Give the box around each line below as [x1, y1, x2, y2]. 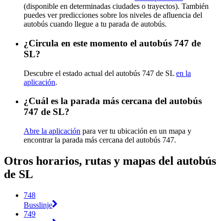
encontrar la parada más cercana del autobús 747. [24, 136, 176, 145]
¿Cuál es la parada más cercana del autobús [24, 96, 202, 107]
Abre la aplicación [24, 127, 80, 136]
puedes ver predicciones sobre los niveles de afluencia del [24, 11, 202, 20]
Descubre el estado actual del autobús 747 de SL [24, 69, 176, 77]
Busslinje [24, 200, 52, 209]
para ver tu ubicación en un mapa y [80, 127, 191, 136]
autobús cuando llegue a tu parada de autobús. [24, 20, 167, 29]
